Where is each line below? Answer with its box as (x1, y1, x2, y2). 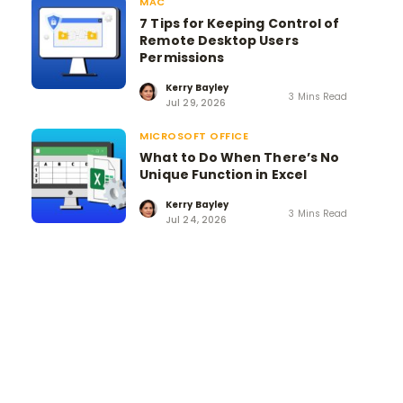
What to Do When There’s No (139, 148, 340, 166)
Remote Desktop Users (139, 31, 299, 49)
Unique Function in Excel (139, 165, 307, 184)
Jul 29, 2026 (166, 95, 226, 110)
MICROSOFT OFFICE (139, 128, 249, 143)
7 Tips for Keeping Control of (139, 13, 340, 32)
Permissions (139, 48, 225, 67)
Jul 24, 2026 (166, 212, 227, 227)
